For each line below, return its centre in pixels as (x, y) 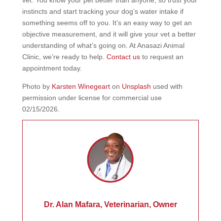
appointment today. (52, 68)
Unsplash (136, 86)
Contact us (123, 56)
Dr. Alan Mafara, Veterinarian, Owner (110, 204)
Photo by (37, 86)
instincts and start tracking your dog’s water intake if (103, 11)
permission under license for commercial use (92, 97)
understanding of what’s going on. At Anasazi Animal (103, 45)
